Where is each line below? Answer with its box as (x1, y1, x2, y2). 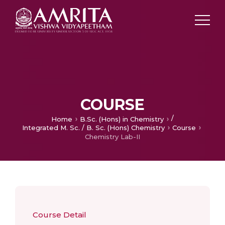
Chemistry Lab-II (85, 133, 140, 141)
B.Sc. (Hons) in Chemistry (80, 115, 164, 123)
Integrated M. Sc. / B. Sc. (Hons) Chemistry (22, 124, 165, 132)
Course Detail (33, 210, 86, 219)
